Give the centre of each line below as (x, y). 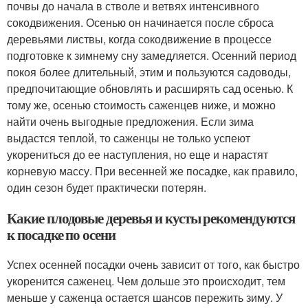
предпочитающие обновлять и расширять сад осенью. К (150, 88)
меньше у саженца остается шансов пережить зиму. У (145, 297)
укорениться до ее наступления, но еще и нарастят (137, 154)
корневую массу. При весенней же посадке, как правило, (152, 171)
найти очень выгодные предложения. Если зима (130, 121)
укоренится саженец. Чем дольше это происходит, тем (146, 281)
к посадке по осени (62, 234)
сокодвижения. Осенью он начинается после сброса (140, 22)
